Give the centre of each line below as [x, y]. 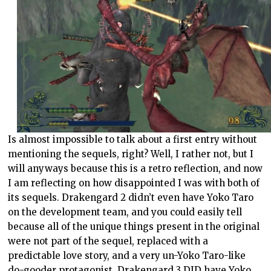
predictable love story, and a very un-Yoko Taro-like [127, 256]
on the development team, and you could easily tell [125, 212]
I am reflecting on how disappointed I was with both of [134, 183]
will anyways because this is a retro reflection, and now [135, 169]
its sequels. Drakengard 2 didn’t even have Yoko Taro [131, 198]
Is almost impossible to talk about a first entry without [133, 140]
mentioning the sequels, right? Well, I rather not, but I [131, 154]
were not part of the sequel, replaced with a [108, 241]
